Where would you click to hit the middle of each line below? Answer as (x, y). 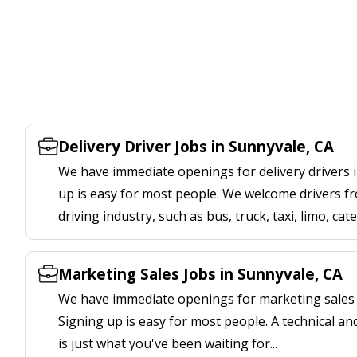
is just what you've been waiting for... (168, 343)
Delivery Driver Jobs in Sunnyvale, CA (196, 146)
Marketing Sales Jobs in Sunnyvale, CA (200, 274)
